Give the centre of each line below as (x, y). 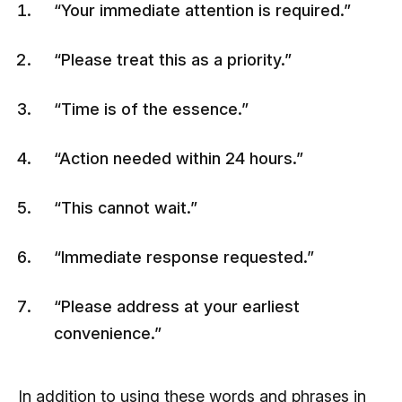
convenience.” (108, 333)
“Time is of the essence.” (151, 109)
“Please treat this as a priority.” (173, 59)
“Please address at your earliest (177, 306)
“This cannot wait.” (126, 207)
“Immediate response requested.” (184, 257)
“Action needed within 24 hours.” (179, 158)
